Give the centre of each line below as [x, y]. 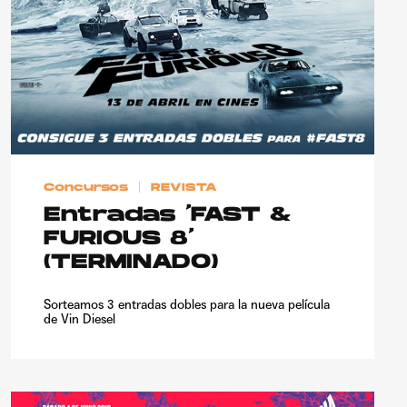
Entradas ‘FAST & [167, 215]
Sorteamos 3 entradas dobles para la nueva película [187, 304]
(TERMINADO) [131, 263]
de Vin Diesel [79, 318]
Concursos [86, 188]
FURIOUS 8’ [119, 239]
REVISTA [184, 188]
